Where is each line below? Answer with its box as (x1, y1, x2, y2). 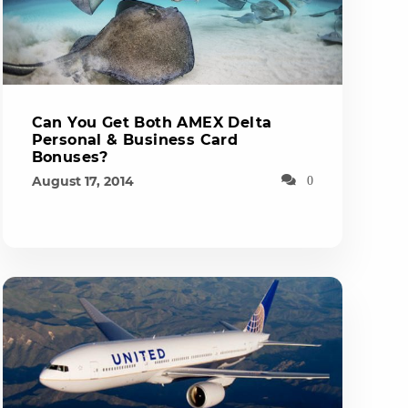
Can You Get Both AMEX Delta (31, 114, 272, 131)
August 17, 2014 (31, 173, 134, 189)
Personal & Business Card (31, 131, 239, 148)
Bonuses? (31, 148, 108, 166)
